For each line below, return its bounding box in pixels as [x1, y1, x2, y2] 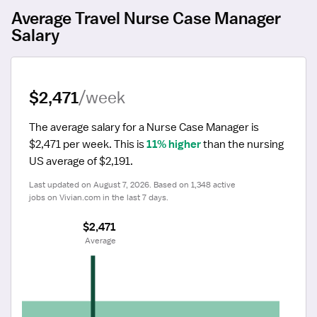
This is [112, 137, 146, 151]
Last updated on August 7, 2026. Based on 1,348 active [29, 178, 236, 190]
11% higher [146, 137, 201, 151]
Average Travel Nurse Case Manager [11, 7, 281, 28]
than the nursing [201, 137, 284, 151]
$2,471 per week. [29, 137, 112, 151]
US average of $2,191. [29, 154, 133, 168]
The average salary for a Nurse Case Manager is [29, 120, 259, 134]
